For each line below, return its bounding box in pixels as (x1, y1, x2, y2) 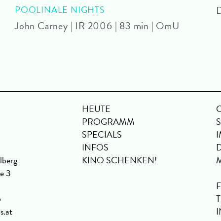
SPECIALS (82, 127, 122, 141)
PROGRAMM (82, 114, 135, 128)
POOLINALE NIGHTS (15, 2, 105, 16)
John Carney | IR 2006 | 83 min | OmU (15, 18, 180, 33)
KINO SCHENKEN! (82, 153, 157, 167)
